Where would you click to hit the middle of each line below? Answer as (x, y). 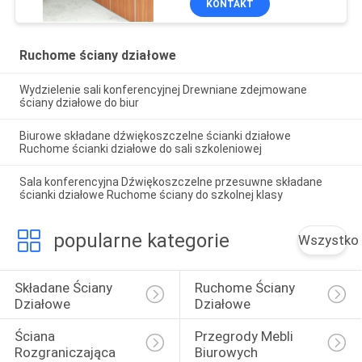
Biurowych (226, 352)
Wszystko (329, 240)
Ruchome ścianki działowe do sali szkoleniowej (140, 148)
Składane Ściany (65, 288)
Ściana (36, 336)
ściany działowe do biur (79, 102)
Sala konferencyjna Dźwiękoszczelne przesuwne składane (170, 181)
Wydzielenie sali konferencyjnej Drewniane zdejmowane (163, 89)
